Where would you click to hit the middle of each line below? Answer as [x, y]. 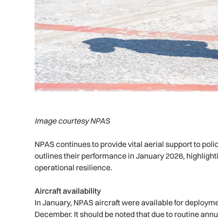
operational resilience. [74, 168]
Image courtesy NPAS [73, 121]
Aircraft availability [68, 191]
